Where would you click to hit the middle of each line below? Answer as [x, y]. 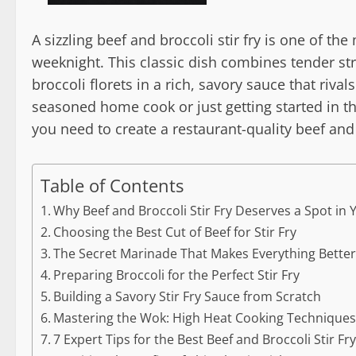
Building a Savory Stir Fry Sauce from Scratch [188, 296]
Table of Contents [112, 185]
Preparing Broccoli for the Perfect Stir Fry [177, 275]
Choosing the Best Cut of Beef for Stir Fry [175, 232]
